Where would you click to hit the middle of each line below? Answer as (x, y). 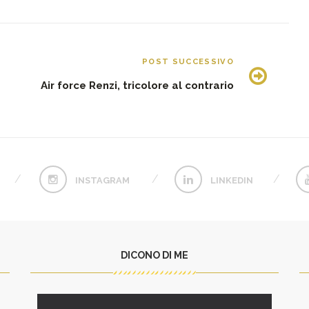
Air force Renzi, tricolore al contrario (137, 85)
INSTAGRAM (102, 180)
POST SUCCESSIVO (188, 61)
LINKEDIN (231, 180)
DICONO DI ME (154, 255)
